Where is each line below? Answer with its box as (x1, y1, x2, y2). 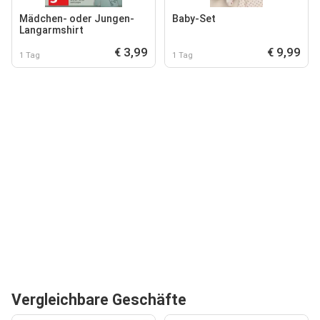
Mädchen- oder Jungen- (19, 12, 134, 24)
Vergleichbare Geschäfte (11, 290, 186, 309)
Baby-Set (172, 12, 216, 24)
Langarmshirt (19, 24, 84, 36)
